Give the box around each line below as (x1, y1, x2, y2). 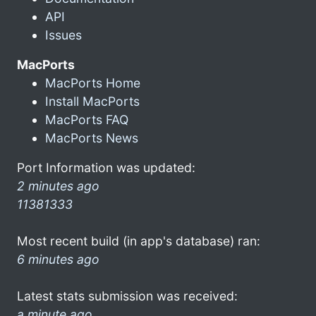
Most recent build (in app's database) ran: (17, 233, 260, 248)
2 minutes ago (17, 178, 99, 193)
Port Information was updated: (17, 159, 195, 175)
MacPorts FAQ (45, 111, 128, 127)
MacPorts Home (45, 75, 140, 90)
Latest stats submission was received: (17, 288, 238, 303)
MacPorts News (45, 130, 138, 145)
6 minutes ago (17, 251, 99, 267)
